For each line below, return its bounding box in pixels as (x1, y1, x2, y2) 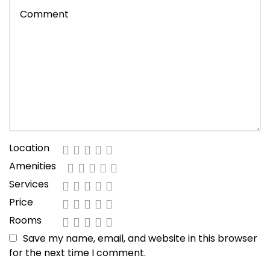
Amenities (9, 159, 56, 174)
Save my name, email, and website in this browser (23, 231, 258, 246)
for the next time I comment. (9, 246, 146, 260)
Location (9, 141, 49, 155)
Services (9, 177, 49, 192)
